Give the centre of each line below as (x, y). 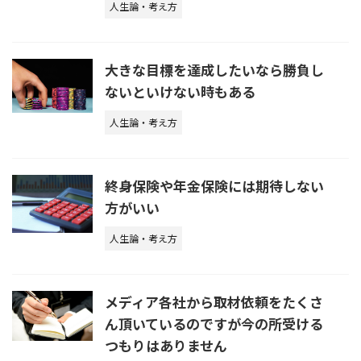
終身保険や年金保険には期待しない (214, 186)
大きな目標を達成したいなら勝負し (214, 70)
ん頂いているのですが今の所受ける (214, 324)
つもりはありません (166, 346)
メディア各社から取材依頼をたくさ (214, 302)
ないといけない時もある (180, 92)
